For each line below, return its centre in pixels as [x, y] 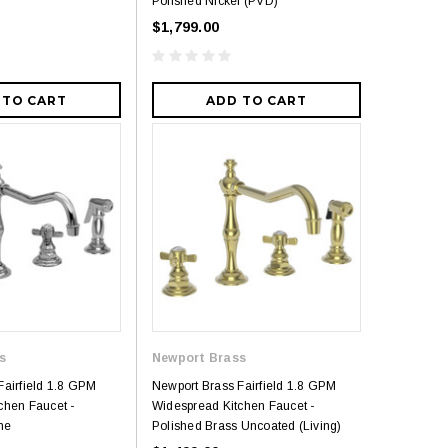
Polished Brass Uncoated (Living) [247, 426]
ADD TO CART [256, 101]
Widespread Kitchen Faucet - [233, 406]
